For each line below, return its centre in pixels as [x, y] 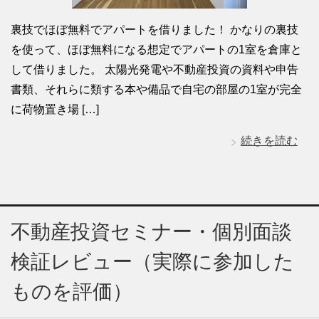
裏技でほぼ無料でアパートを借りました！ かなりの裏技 [155, 30]
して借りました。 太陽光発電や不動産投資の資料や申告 [155, 70]
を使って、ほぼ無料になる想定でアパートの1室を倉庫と [156, 50]
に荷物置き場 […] [55, 110]
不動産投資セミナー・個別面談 [151, 232]
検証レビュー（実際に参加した [152, 262]
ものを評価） [72, 292]
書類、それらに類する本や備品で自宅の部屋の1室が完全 [156, 90]
